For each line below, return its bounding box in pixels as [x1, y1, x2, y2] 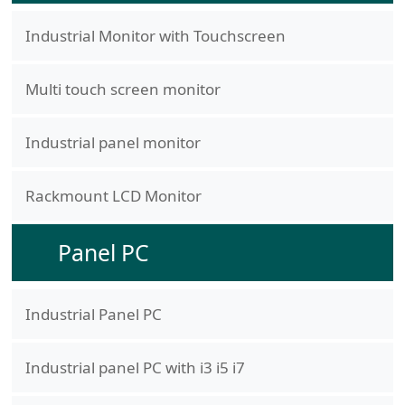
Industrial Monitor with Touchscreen [24, 25, 286, 47]
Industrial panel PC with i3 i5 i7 [24, 356, 245, 378]
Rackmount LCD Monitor [24, 185, 202, 207]
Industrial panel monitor [24, 132, 201, 154]
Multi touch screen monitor [24, 79, 221, 100]
